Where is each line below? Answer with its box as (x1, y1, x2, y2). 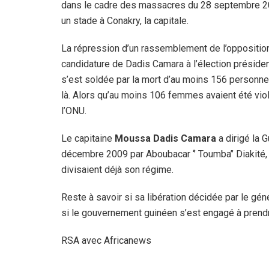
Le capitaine (61, 133, 115, 145)
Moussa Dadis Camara (115, 133, 216, 145)
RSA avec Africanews (61, 235, 151, 247)
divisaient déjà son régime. (61, 164, 178, 176)
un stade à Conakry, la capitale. (61, 15, 193, 27)
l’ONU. (61, 105, 89, 117)
